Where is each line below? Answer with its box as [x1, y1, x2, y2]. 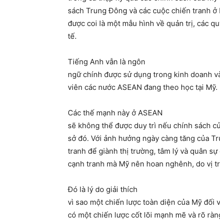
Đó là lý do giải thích [68, 185, 137, 194]
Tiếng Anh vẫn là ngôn [68, 57, 145, 67]
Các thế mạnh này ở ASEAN [68, 108, 163, 118]
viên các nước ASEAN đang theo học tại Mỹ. [68, 82, 218, 92]
